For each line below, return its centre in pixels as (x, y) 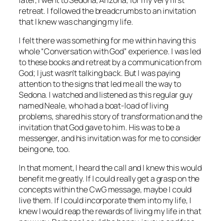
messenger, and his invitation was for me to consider (110, 138)
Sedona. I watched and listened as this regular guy (106, 95)
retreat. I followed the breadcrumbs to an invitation (107, 11)
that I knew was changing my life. (76, 21)
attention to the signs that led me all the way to (100, 84)
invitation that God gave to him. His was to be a (100, 127)
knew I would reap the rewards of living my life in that (110, 211)
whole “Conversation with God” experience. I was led (110, 51)
